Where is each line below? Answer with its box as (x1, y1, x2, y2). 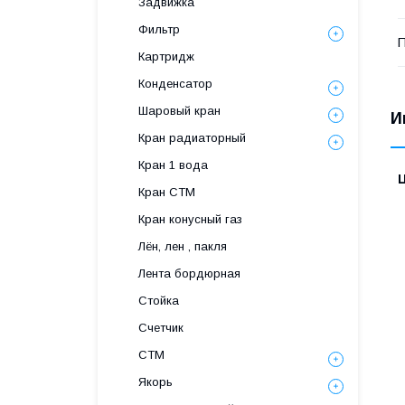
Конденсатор (138, 77, 212, 90)
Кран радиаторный (138, 131, 246, 145)
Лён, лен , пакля (138, 240, 227, 253)
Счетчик (138, 321, 184, 334)
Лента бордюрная (138, 267, 240, 280)
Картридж (138, 50, 194, 63)
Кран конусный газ (138, 212, 242, 226)
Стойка (138, 294, 179, 307)
